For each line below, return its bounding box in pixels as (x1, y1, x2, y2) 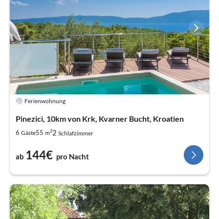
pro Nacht (56, 152, 89, 161)
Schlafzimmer (58, 130, 93, 137)
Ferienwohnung (24, 97, 66, 105)
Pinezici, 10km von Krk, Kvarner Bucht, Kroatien (16, 114, 184, 124)
